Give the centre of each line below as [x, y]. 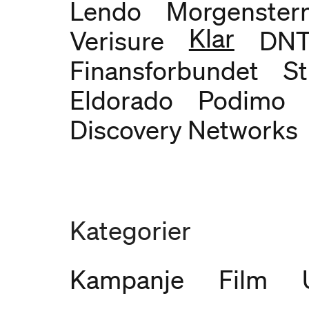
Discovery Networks [183, 130]
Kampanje [127, 280]
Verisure [117, 41]
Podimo [241, 100]
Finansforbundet [164, 71]
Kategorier [130, 231]
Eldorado [121, 100]
